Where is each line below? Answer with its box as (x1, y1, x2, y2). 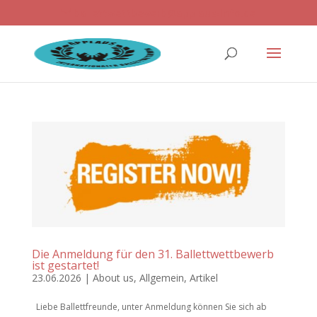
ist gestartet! (31, 258, 99, 274)
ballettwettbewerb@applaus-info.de (74, 6, 256, 20)
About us (92, 271, 134, 285)
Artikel (189, 271, 218, 285)
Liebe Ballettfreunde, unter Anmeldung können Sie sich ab (31, 301, 267, 313)
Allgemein (139, 271, 184, 285)
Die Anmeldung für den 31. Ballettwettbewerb (31, 246, 274, 263)
